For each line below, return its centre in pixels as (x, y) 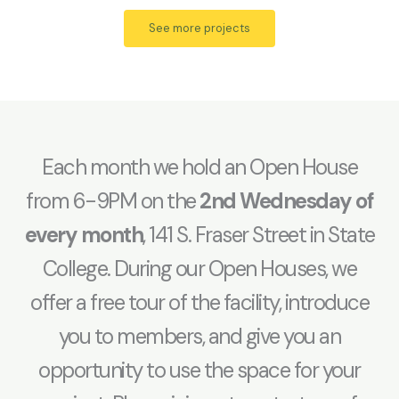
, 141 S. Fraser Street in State (259, 234)
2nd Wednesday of (286, 200)
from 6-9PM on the (113, 200)
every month (83, 234)
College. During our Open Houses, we (199, 268)
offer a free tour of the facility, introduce (199, 302)
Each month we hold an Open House (199, 167)
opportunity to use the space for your (199, 370)
